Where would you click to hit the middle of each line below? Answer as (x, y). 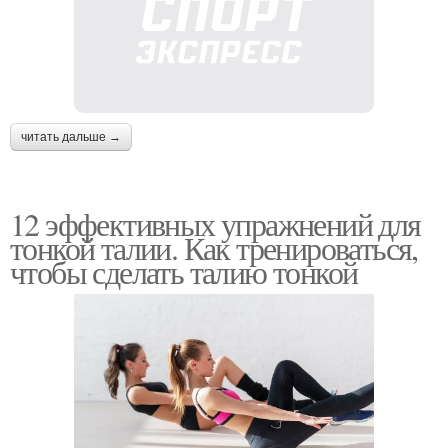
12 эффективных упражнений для (215, 223)
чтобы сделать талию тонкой (184, 271)
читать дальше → (71, 136)
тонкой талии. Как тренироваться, (214, 247)
